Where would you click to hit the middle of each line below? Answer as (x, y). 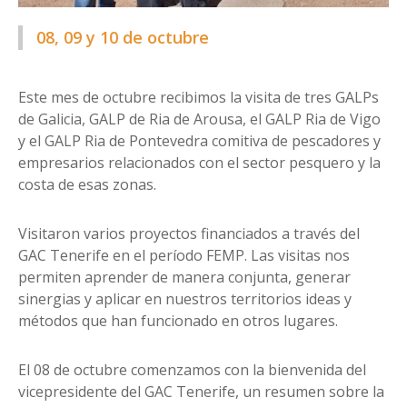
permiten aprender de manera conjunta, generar (184, 278)
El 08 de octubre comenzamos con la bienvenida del (192, 370)
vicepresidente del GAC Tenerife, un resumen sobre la (201, 392)
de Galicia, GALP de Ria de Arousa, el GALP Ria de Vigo (199, 119)
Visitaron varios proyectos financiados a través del (189, 234)
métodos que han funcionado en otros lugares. (178, 321)
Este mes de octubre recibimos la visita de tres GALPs (199, 98)
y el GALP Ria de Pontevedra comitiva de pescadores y (199, 141)
